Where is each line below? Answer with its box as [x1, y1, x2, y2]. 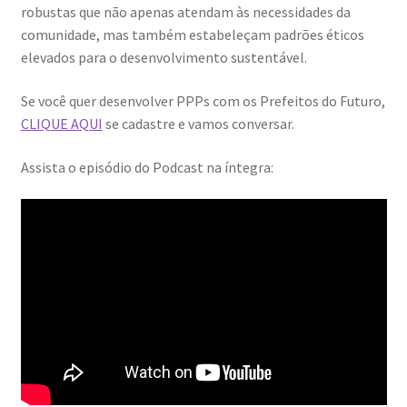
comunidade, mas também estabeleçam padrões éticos [20, 25, 364, 45]
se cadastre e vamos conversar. [102, 114, 294, 134]
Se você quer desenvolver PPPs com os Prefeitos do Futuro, [20, 92, 385, 111]
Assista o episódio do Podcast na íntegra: [20, 157, 273, 176]
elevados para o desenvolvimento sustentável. [20, 48, 307, 67]
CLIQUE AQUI [20, 114, 103, 134]
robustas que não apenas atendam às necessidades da [20, 3, 351, 22]
